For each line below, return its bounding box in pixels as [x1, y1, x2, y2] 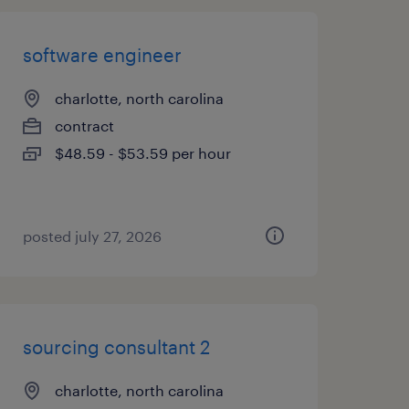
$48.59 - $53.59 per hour [54, 144, 231, 162]
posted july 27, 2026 [22, 227, 162, 245]
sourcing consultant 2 [22, 336, 210, 358]
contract [54, 117, 114, 134]
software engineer [22, 44, 182, 66]
